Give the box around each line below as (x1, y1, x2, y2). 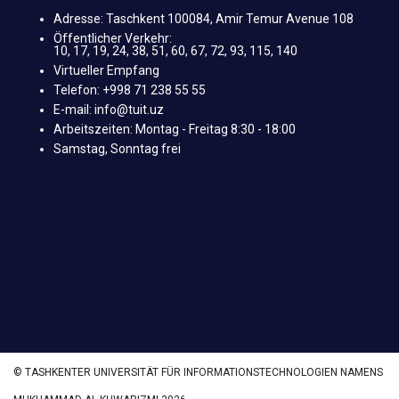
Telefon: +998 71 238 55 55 (53, 82, 206, 97)
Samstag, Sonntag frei (53, 141, 181, 156)
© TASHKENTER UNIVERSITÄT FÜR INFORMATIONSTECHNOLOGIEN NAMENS (13, 365, 383, 379)
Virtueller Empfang (53, 62, 159, 77)
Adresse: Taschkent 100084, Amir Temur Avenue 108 (53, 11, 354, 26)
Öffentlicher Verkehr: (53, 30, 172, 45)
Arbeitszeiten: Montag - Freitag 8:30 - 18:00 (53, 121, 296, 136)
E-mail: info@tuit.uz (53, 102, 164, 117)
